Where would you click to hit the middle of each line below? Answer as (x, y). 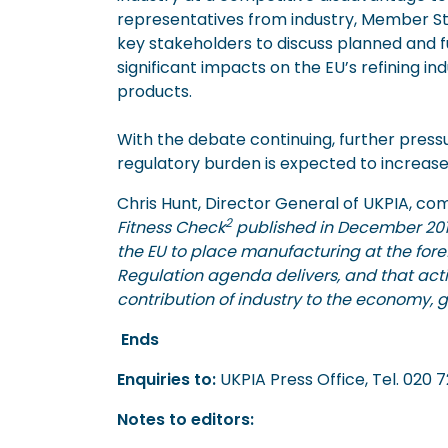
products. (154, 91)
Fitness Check (171, 227)
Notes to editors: (185, 419)
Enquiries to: (166, 379)
